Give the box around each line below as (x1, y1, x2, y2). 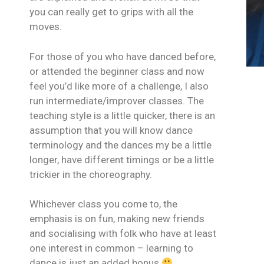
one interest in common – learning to (29, 242, 193, 255)
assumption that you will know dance (29, 124, 193, 136)
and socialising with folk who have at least (29, 227, 216, 240)
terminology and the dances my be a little (29, 138, 212, 151)
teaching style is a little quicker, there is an (29, 109, 215, 121)
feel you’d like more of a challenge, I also (29, 80, 209, 92)
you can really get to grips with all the (29, 6, 193, 18)
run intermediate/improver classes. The (29, 94, 204, 107)
